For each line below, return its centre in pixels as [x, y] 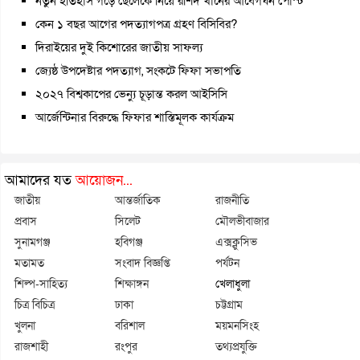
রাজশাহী [31, 346]
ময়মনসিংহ [237, 325]
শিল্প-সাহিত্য [41, 284]
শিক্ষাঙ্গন [132, 284]
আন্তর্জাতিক [138, 200]
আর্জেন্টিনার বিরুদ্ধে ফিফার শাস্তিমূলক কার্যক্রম [135, 117]
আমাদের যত [40, 180]
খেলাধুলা [233, 284]
